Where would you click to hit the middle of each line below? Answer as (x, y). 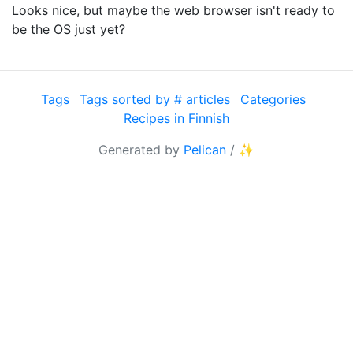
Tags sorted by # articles (155, 99)
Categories (273, 99)
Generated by (141, 150)
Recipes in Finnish (176, 118)
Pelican (205, 150)
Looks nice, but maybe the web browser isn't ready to (173, 10)
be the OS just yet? (69, 29)
